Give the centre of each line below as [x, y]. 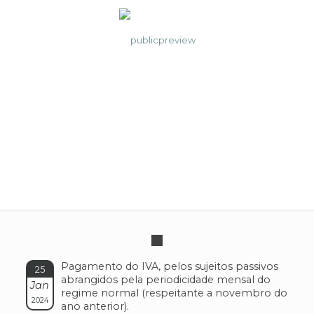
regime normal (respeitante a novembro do [174, 293]
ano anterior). [95, 306]
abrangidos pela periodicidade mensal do [165, 280]
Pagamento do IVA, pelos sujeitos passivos [169, 266]
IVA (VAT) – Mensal [157, 143]
